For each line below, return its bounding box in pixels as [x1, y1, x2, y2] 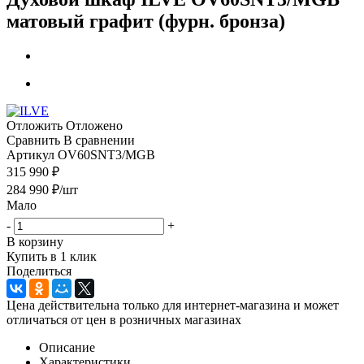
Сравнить [6, 132, 60, 147]
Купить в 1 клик [6, 249, 97, 263]
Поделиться [6, 263, 71, 278]
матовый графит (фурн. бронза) [6, 10, 285, 32]
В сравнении [63, 132, 135, 147]
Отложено [66, 118, 123, 132]
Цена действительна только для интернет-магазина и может [6, 297, 339, 312]
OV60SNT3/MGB [58, 147, 155, 162]
